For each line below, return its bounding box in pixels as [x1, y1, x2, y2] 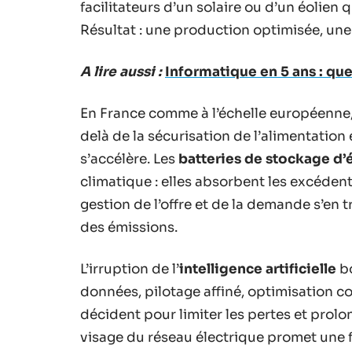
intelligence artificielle [179, 260, 336, 277]
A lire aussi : [80, 63, 162, 80]
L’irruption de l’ [80, 260, 179, 277]
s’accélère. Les [80, 150, 178, 167]
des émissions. [80, 218, 178, 236]
